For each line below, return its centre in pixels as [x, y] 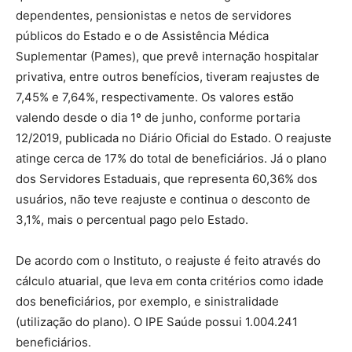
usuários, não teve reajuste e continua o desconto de [163, 200]
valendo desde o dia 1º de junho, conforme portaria [158, 118]
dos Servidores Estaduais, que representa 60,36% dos [167, 179]
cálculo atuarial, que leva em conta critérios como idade [170, 281]
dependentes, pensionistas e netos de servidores [154, 16]
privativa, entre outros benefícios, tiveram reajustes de [168, 77]
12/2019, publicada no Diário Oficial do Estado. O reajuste [174, 138]
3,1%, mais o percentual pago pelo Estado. [132, 220]
